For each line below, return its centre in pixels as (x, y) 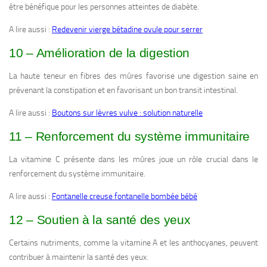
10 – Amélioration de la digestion (100, 53)
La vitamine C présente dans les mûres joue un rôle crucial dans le (133, 160)
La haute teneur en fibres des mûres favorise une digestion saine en (133, 76)
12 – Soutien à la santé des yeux (100, 220)
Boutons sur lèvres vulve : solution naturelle (127, 113)
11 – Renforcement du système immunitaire (129, 136)
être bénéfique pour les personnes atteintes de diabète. (104, 7)
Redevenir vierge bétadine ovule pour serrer (127, 30)
